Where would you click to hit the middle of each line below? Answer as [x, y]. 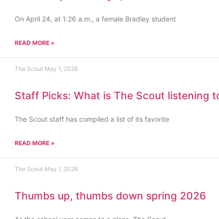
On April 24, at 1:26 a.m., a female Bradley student [95, 19]
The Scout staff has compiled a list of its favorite [92, 119]
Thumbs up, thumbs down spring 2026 [110, 196]
